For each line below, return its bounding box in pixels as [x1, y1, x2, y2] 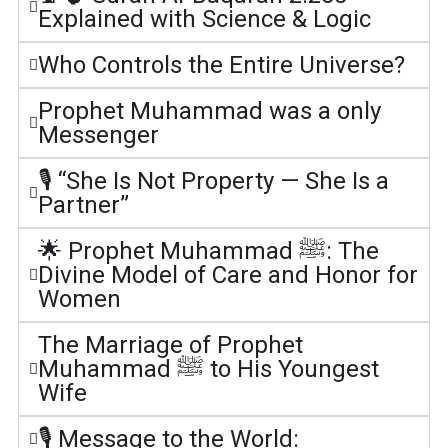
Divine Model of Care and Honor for [37, 261, 418, 289]
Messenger [37, 121, 159, 149]
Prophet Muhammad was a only [37, 97, 381, 125]
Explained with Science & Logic [37, 5, 371, 33]
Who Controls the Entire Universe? [37, 51, 405, 79]
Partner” [37, 191, 129, 219]
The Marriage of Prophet [37, 331, 303, 359]
